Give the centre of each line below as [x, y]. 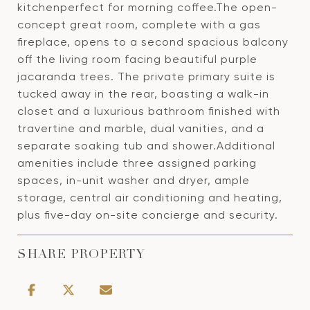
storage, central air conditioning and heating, [150, 198]
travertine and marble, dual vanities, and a [141, 128]
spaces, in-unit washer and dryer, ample [134, 180]
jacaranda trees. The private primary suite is [146, 76]
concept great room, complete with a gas [139, 25]
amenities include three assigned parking [137, 163]
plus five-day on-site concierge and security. [148, 215]
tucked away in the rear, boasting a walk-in [143, 94]
